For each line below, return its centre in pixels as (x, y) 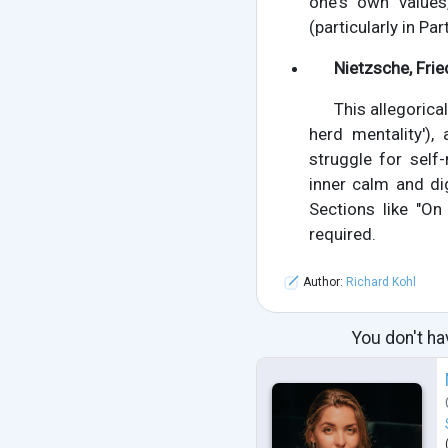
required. (342, 234)
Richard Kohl (380, 282)
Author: (322, 282)
